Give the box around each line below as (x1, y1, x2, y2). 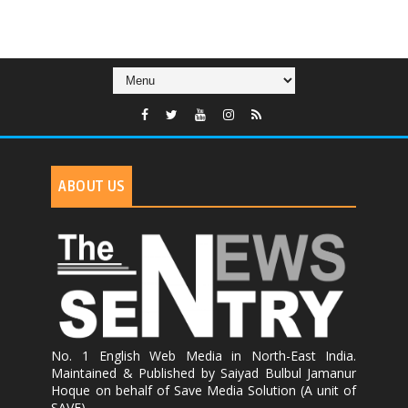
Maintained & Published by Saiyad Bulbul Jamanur (51, 363, 357, 382)
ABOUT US (58, 177, 126, 196)
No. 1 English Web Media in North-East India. (51, 346, 357, 364)
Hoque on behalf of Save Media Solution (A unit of (51, 381, 357, 399)
